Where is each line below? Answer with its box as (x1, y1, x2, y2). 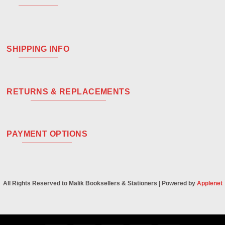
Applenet (196, 180, 222, 187)
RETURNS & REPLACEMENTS (7, 87, 131, 96)
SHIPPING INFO (7, 44, 70, 53)
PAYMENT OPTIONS (7, 130, 88, 139)
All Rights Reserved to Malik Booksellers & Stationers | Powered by (3, 180, 197, 187)
